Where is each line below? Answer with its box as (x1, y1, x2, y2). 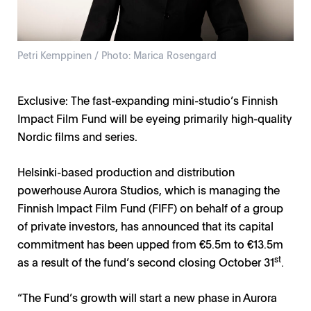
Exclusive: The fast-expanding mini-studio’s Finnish (17, 92, 278, 108)
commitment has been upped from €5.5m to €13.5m (17, 235, 283, 251)
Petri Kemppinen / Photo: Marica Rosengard (17, 47, 217, 62)
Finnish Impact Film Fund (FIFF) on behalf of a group (17, 199, 283, 215)
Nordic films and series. (17, 128, 137, 144)
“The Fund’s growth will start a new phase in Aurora (17, 289, 277, 305)
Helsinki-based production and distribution (17, 163, 235, 179)
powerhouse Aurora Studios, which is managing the (17, 181, 280, 197)
